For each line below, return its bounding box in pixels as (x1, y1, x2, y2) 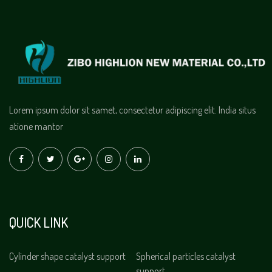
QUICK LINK (9, 213, 68, 231)
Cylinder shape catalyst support (9, 250, 126, 262)
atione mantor (9, 120, 63, 132)
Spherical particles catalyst (136, 250, 236, 262)
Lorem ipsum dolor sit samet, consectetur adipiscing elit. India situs (9, 103, 256, 116)
